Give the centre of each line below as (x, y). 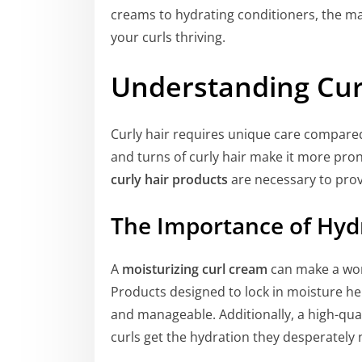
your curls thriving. (168, 38)
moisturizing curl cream (195, 269)
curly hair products (169, 179)
